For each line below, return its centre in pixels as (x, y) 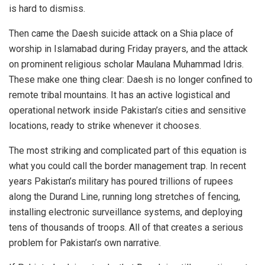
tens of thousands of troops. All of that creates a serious (126, 228)
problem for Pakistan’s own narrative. (85, 243)
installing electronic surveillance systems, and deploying (126, 212)
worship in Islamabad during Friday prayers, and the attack (128, 49)
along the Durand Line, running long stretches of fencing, (125, 197)
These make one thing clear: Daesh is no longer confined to (131, 80)
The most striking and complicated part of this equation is (128, 151)
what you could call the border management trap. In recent (127, 166)
